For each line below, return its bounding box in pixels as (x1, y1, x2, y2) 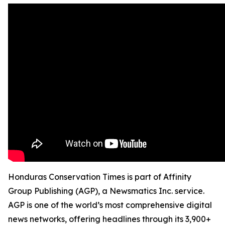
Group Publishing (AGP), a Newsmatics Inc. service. (8, 186, 204, 196)
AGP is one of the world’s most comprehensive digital (8, 200, 212, 210)
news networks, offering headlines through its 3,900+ (8, 214, 211, 224)
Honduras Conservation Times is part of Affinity (8, 172, 191, 182)
